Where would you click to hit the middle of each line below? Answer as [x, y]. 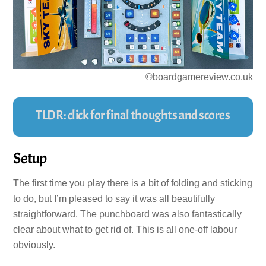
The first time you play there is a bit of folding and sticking [133, 183]
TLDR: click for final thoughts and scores [133, 115]
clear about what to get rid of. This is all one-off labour [125, 229]
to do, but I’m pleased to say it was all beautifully [114, 198]
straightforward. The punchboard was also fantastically [128, 214]
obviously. [34, 245]
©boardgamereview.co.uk [199, 77]
